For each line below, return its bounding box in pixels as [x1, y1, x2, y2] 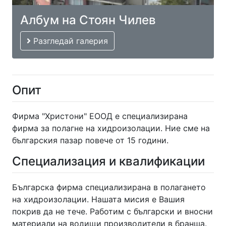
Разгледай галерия [31, 36, 108, 46]
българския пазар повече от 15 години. [12, 135, 168, 146]
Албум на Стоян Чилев [20, 13, 156, 28]
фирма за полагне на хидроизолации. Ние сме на [12, 123, 210, 134]
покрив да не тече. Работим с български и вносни [12, 206, 213, 217]
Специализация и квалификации [12, 154, 205, 169]
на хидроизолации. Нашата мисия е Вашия [12, 194, 185, 205]
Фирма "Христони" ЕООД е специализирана [12, 111, 188, 122]
